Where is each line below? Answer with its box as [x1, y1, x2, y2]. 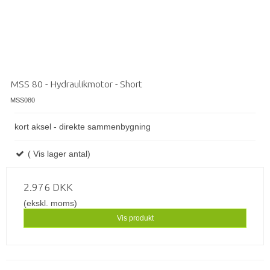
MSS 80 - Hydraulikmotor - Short [10, 78, 142, 89]
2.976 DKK [24, 181, 73, 193]
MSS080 [10, 96, 35, 104]
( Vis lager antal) [25, 148, 90, 159]
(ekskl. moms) [24, 198, 77, 208]
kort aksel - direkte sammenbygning [14, 121, 151, 131]
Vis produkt [116, 213, 154, 222]
